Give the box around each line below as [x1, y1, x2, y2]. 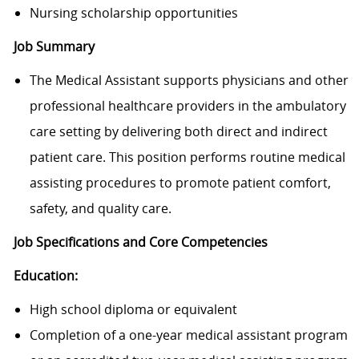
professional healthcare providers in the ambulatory [29, 97, 346, 115]
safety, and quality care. [29, 200, 171, 218]
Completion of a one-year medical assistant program [29, 326, 348, 345]
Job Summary [13, 38, 95, 56]
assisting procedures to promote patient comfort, [29, 174, 331, 192]
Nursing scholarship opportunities [29, 4, 238, 22]
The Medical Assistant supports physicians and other [29, 71, 349, 90]
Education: [13, 267, 78, 285]
